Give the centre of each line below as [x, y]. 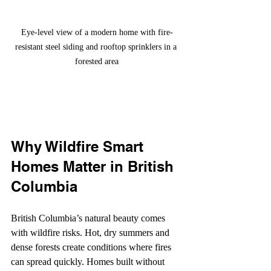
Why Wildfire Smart [79, 146]
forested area [97, 61]
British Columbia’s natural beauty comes [89, 218]
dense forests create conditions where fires [92, 247]
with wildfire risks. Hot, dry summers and [91, 232]
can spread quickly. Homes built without [89, 261]
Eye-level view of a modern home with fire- [97, 32]
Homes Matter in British [94, 166]
